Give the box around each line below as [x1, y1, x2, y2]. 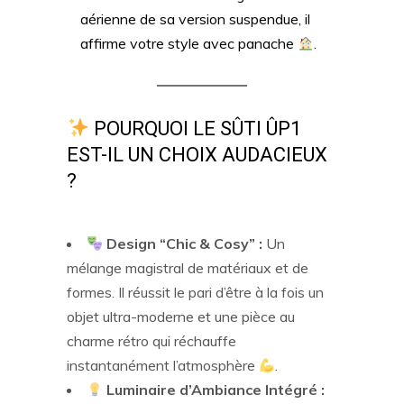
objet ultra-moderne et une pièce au [67, 308, 295, 326]
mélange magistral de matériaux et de [67, 259, 308, 278]
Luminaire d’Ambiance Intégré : [103, 381, 326, 399]
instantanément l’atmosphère [67, 356, 259, 375]
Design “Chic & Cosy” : [103, 234, 263, 253]
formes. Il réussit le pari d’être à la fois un [67, 283, 324, 302]
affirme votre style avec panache [80, 34, 298, 53]
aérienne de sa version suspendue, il [80, 10, 310, 29]
